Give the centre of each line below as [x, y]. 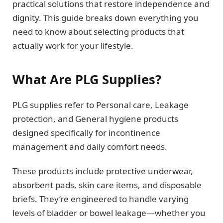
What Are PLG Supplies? [87, 79]
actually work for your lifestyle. [73, 45]
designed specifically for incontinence [86, 133]
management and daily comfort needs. [90, 147]
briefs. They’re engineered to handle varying [101, 199]
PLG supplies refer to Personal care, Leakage [101, 105]
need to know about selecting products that [98, 31]
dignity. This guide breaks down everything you [106, 17]
